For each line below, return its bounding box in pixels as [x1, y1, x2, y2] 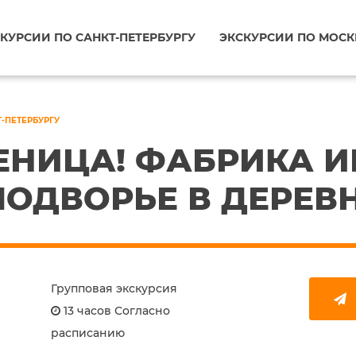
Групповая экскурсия [51, 281, 177, 296]
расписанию [51, 326, 125, 340]
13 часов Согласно [60, 304, 170, 318]
